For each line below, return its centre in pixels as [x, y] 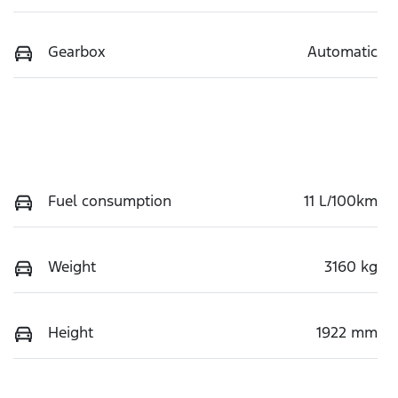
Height [71, 332]
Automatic [342, 51]
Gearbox [77, 51]
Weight [72, 266]
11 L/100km [341, 200]
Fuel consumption [110, 200]
